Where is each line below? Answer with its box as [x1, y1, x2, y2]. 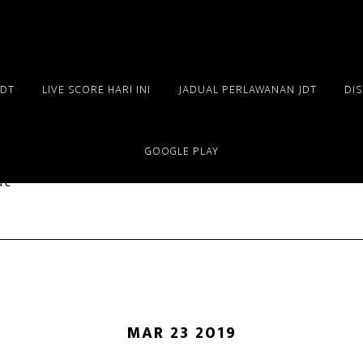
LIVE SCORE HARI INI [41, 80, 151, 99]
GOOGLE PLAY [144, 142, 219, 160]
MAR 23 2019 [126, 319, 237, 347]
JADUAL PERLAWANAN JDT [177, 80, 317, 99]
